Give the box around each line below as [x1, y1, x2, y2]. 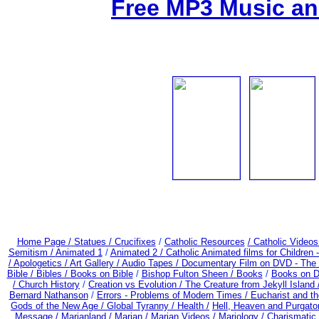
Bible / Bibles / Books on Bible [6, 268, 133, 279]
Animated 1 [55, 247, 103, 258]
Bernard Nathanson [9, 290, 88, 300]
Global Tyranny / [107, 300, 177, 311]
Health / [177, 300, 209, 311]
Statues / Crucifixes [73, 236, 156, 247]
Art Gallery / [69, 258, 122, 268]
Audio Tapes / [121, 258, 182, 268]
